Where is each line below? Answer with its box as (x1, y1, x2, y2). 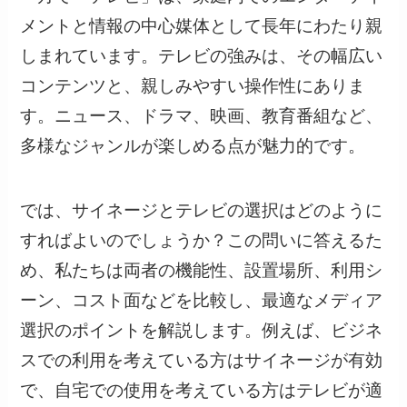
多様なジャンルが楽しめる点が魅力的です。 (20, 136, 366, 156)
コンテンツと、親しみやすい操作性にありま (20, 76, 366, 96)
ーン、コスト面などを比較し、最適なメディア (20, 290, 383, 310)
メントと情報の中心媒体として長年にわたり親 (20, 16, 383, 36)
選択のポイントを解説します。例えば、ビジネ (20, 320, 383, 340)
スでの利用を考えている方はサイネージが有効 (20, 350, 383, 370)
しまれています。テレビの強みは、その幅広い (20, 46, 383, 66)
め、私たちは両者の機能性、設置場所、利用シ (20, 260, 383, 280)
